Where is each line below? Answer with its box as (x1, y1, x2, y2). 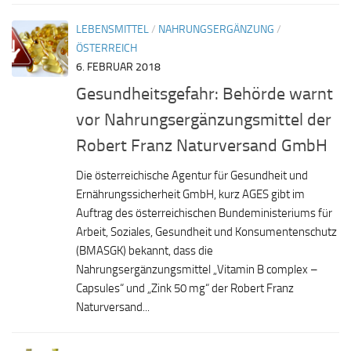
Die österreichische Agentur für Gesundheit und (76, 168, 308, 183)
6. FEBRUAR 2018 (76, 60, 161, 74)
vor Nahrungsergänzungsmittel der (76, 108, 331, 130)
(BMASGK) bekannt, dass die (76, 243, 213, 258)
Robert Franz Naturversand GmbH (76, 134, 327, 156)
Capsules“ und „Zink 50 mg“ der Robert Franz (76, 280, 294, 295)
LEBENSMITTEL (76, 23, 149, 37)
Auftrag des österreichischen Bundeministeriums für (76, 205, 332, 220)
